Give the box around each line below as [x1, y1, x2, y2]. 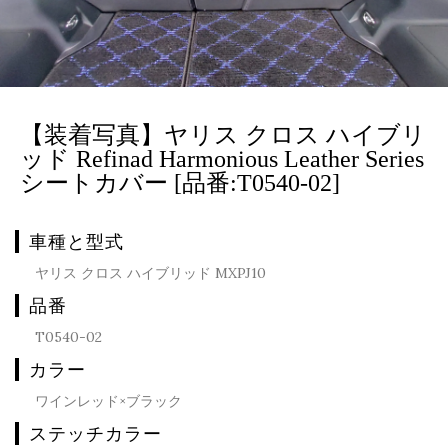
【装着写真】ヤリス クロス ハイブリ [20, 122, 426, 148]
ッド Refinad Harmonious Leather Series [20, 146, 424, 172]
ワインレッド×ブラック [35, 392, 182, 410]
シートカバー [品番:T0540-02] [20, 170, 340, 196]
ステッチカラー [29, 422, 162, 445]
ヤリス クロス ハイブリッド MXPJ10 [35, 264, 266, 282]
